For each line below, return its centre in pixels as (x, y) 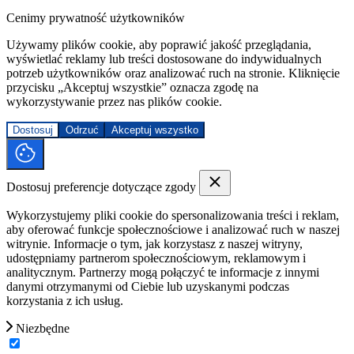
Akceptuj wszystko (155, 130)
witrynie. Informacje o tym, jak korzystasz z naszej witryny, (154, 244)
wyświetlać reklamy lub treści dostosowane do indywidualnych (164, 59)
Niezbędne (41, 329)
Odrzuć (82, 130)
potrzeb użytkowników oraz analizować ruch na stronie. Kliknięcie (173, 73)
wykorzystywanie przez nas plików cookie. (114, 102)
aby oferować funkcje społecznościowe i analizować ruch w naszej (173, 230)
